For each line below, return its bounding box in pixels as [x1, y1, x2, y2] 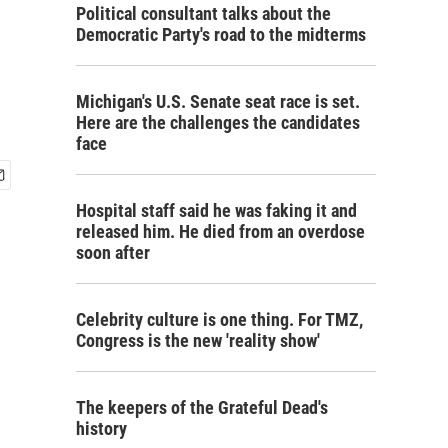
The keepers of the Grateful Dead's [76, 397, 328, 418]
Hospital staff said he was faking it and [76, 200, 357, 221]
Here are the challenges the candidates [76, 112, 360, 133]
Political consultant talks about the [76, 3, 331, 24]
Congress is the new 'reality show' [76, 330, 320, 351]
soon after [76, 242, 150, 263]
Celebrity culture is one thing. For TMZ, [76, 309, 363, 330]
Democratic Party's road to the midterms [76, 24, 366, 45]
